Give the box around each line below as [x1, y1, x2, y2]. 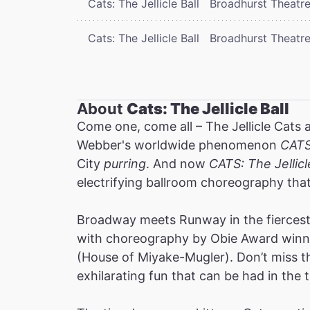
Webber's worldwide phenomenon [77, 137, 277, 152]
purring [104, 156, 146, 171]
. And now [146, 156, 209, 171]
